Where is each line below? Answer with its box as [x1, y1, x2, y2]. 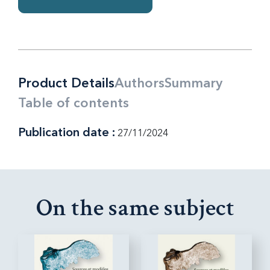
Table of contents [18, 97, 129, 110]
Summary [165, 77, 222, 90]
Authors [115, 77, 165, 90]
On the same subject [36, 192, 234, 224]
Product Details [18, 77, 115, 90]
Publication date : [18, 127, 115, 139]
